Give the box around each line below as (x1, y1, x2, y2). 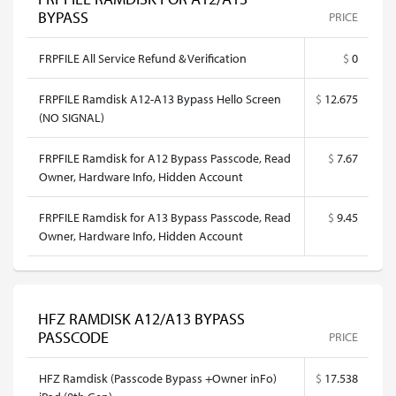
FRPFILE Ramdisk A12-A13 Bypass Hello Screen (39, 90, 281, 107)
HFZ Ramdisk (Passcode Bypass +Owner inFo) (39, 369, 277, 386)
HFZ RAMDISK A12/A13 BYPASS (38, 308, 245, 329)
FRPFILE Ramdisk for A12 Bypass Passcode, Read (39, 149, 291, 166)
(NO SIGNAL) (39, 109, 104, 126)
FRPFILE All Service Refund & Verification (39, 49, 247, 66)
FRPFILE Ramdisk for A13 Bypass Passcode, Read (39, 209, 291, 225)
